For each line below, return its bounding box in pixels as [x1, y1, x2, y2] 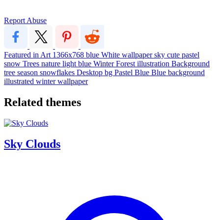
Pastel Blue [114, 68, 151, 77]
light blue [62, 59, 93, 68]
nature [41, 59, 62, 68]
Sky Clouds [4, 137, 60, 150]
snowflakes [40, 68, 77, 77]
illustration [137, 59, 171, 68]
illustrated [4, 77, 36, 85]
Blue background [151, 68, 205, 77]
